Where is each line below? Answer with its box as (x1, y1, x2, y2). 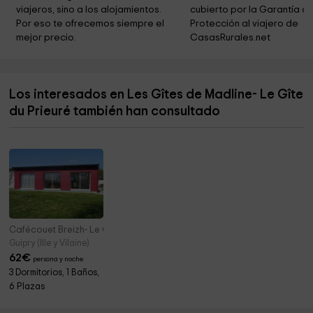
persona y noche (33, 256, 84, 263)
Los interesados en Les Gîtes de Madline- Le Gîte (9, 88, 304, 102)
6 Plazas (9, 282, 45, 292)
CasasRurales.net (189, 33, 270, 43)
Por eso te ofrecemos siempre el (16, 19, 167, 29)
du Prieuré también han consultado (9, 105, 221, 119)
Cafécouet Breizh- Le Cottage (9, 225, 139, 235)
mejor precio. (16, 33, 77, 43)
